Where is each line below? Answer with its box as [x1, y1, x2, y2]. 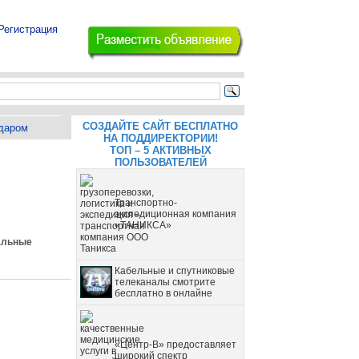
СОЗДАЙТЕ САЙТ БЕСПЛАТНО [83, 120, 238, 132]
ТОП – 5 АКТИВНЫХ [109, 144, 212, 156]
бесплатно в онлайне [115, 288, 212, 299]
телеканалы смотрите [115, 276, 216, 288]
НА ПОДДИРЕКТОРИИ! [103, 132, 218, 144]
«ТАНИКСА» [115, 220, 171, 231]
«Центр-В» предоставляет [115, 339, 236, 350]
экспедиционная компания [115, 208, 236, 220]
